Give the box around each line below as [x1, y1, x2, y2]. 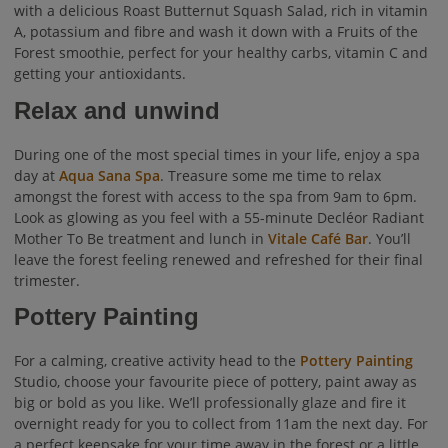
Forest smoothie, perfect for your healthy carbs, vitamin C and [14, 42, 428, 62]
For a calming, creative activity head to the [14, 351, 300, 371]
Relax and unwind [14, 96, 220, 124]
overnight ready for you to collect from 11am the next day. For [14, 414, 428, 434]
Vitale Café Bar [268, 228, 368, 248]
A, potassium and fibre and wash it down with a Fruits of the [14, 21, 418, 41]
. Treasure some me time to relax [160, 165, 381, 185]
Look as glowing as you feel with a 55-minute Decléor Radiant [14, 207, 424, 227]
